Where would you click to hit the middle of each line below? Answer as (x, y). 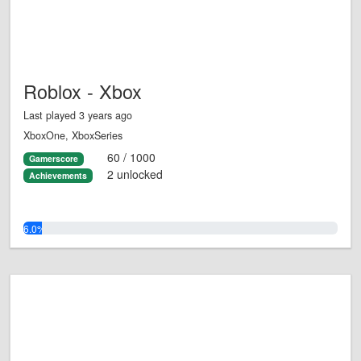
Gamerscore (53, 159)
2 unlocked (135, 174)
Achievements (58, 175)
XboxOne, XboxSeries (73, 136)
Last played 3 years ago (78, 116)
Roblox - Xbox (83, 91)
